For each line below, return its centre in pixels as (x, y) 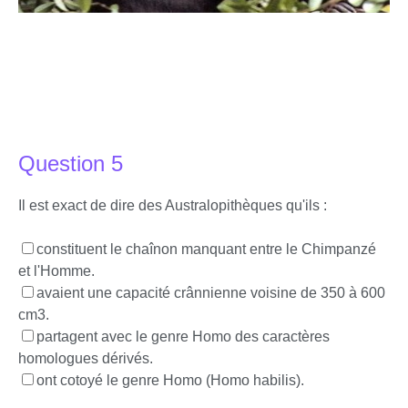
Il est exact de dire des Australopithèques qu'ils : (173, 205)
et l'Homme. (56, 271)
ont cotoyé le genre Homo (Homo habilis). (170, 380)
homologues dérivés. (86, 358)
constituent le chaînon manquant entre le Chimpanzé (206, 249)
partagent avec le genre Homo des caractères (183, 337)
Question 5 (71, 163)
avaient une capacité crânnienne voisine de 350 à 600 (211, 293)
